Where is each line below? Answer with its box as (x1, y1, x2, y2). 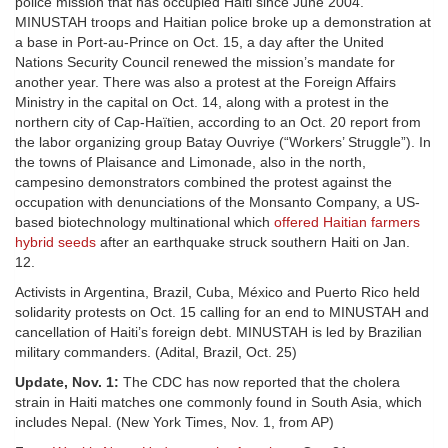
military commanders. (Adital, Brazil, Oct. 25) (15, 344, 297, 361)
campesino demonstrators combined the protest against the (15, 174, 392, 191)
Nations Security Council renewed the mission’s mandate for (15, 54, 395, 71)
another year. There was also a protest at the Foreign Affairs (15, 74, 396, 91)
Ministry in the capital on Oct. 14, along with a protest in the (15, 94, 389, 111)
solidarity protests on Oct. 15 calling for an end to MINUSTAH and (15, 304, 429, 321)
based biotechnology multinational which (15, 214, 274, 231)
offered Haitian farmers (274, 214, 420, 231)
